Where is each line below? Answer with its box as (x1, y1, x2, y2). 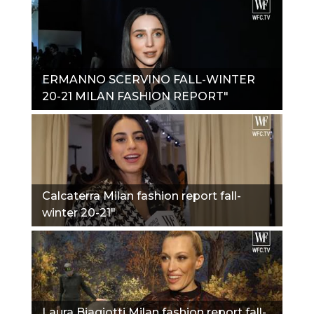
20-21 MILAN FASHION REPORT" (42, 89, 228, 103)
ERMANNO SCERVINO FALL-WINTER (42, 72, 255, 86)
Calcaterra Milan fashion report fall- (42, 189, 241, 203)
